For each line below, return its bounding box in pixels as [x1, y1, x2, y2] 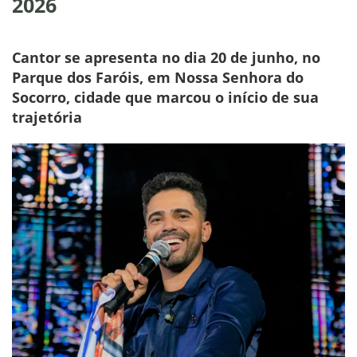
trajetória [12, 107, 82, 127]
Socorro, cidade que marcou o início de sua [12, 87, 319, 107]
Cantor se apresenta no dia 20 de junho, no [12, 47, 320, 67]
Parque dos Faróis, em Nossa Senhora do [12, 67, 304, 87]
